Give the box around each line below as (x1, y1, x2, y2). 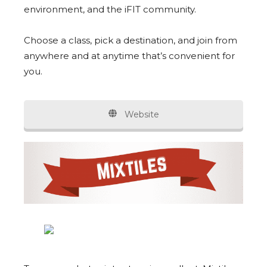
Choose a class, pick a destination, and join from (24, 35, 237, 46)
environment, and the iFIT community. (24, 4, 196, 15)
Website (122, 109, 159, 120)
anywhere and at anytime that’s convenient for (24, 50, 235, 62)
